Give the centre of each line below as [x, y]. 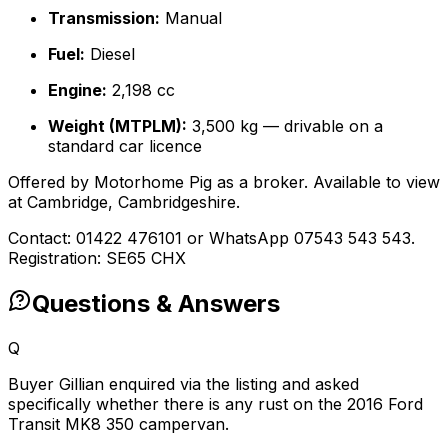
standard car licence [125, 145]
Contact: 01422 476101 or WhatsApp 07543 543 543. [211, 237]
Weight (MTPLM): [117, 125]
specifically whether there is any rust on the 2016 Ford [215, 403]
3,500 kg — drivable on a [285, 125]
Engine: [77, 89]
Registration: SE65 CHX [97, 257]
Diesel [110, 53]
